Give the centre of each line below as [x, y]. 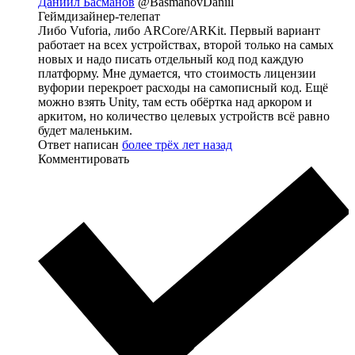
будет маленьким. [85, 131]
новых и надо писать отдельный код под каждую [171, 59]
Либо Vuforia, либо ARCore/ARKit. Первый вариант [179, 31]
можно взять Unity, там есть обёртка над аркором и [175, 102]
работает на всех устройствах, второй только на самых [186, 45]
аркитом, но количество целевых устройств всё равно [184, 116]
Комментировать [84, 159]
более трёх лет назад [177, 145]
